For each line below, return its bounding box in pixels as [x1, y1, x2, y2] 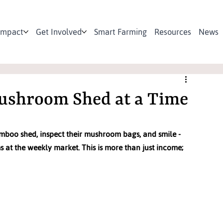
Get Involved [36, 23, 82, 40]
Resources [154, 23, 192, 40]
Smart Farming [94, 23, 147, 40]
